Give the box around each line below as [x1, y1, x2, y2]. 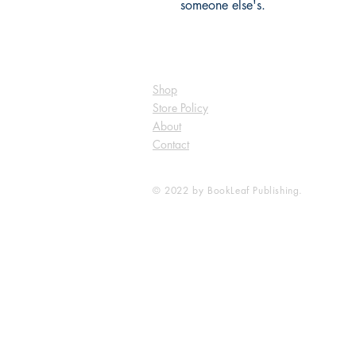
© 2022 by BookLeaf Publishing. [153, 184, 303, 198]
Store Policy [153, 100, 208, 116]
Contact [153, 137, 189, 153]
